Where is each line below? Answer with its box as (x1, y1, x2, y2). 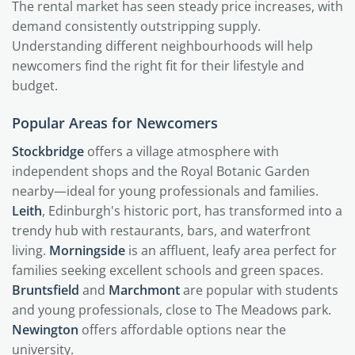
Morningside (49, 242, 125, 259)
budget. (12, 77, 58, 94)
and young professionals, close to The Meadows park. (12, 301, 331, 319)
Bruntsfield (12, 281, 79, 299)
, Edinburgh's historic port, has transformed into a (42, 202, 342, 219)
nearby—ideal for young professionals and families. (12, 182, 319, 200)
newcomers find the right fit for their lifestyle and (12, 57, 304, 74)
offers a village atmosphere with (84, 143, 279, 160)
